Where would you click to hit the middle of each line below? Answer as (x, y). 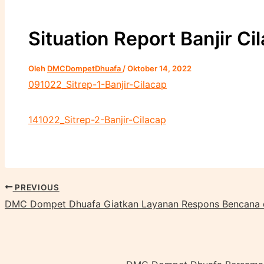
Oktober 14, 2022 (159, 68)
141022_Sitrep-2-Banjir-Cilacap (97, 119)
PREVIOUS (36, 187)
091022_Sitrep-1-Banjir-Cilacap (98, 84)
